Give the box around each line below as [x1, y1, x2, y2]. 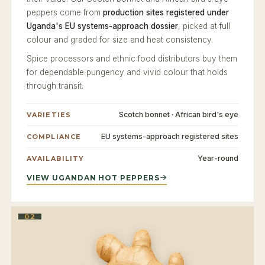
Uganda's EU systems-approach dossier [27, 21, 178, 31]
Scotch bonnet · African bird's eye [119, 109, 238, 119]
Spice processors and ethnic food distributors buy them [27, 53, 237, 63]
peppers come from [27, 7, 103, 17]
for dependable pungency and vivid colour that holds [27, 67, 228, 77]
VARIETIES [27, 110, 71, 119]
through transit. [27, 80, 83, 91]
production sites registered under [103, 7, 229, 17]
